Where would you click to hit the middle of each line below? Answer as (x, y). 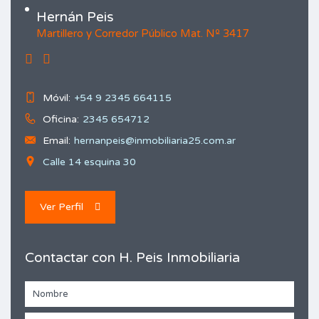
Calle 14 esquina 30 (89, 162)
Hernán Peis (75, 17)
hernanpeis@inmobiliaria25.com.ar (155, 141)
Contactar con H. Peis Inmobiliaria (132, 258)
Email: (57, 141)
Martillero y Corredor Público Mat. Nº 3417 (142, 33)
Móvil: (57, 98)
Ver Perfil (62, 207)
